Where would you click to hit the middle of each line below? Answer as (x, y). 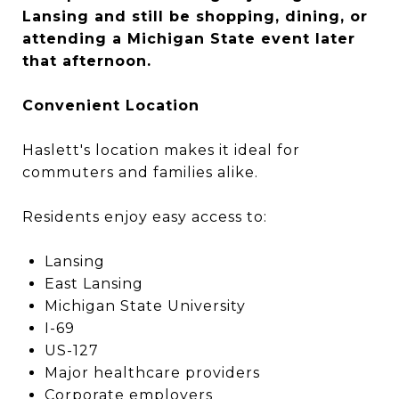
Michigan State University (145, 306)
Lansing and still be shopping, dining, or (195, 16)
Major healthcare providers (152, 373)
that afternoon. (87, 61)
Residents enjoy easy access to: (145, 217)
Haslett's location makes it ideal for (161, 150)
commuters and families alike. (140, 172)
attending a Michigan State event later (189, 39)
